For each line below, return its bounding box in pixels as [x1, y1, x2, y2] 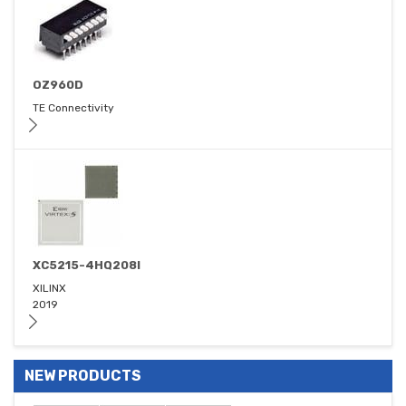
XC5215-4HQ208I [33, 258, 140, 273]
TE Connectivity [33, 101, 114, 115]
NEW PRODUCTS [24, 367, 141, 385]
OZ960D [33, 78, 83, 92]
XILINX [33, 282, 66, 295]
